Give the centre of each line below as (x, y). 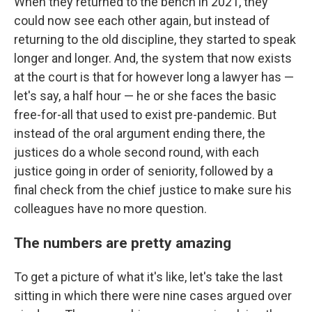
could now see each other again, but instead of (142, 20)
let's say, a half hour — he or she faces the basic (145, 95)
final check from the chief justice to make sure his (153, 189)
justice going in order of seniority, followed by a (143, 171)
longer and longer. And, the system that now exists (153, 58)
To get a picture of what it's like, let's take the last (148, 276)
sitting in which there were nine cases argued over (153, 295)
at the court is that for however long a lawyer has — (154, 77)
